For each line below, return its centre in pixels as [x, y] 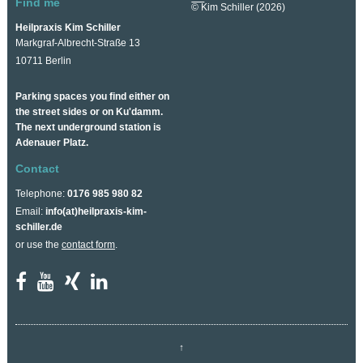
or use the [38, 245]
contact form [88, 245]
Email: [30, 212]
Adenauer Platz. [51, 143]
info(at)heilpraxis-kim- [96, 212]
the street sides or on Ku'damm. [89, 112]
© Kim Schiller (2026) [239, 8]
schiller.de [38, 227]
